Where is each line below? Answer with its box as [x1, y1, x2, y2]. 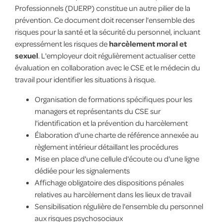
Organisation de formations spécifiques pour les [34, 94, 192, 105]
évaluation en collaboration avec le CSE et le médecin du [14, 62, 200, 73]
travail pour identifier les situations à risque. [14, 74, 156, 85]
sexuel [14, 51, 38, 61]
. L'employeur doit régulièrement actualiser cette [38, 51, 195, 61]
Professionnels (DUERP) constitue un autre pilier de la [14, 3, 190, 13]
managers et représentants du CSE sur [34, 106, 161, 116]
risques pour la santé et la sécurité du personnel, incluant [14, 27, 200, 37]
